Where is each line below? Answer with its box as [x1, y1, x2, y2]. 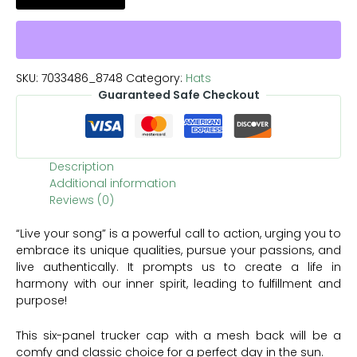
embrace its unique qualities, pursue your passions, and [16, 242, 341, 259]
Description [49, 159, 114, 175]
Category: [126, 70, 186, 87]
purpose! [16, 292, 67, 309]
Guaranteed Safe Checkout [97, 87, 260, 104]
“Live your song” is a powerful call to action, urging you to [16, 226, 341, 242]
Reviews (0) [49, 192, 114, 209]
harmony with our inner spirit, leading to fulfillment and [16, 276, 341, 292]
